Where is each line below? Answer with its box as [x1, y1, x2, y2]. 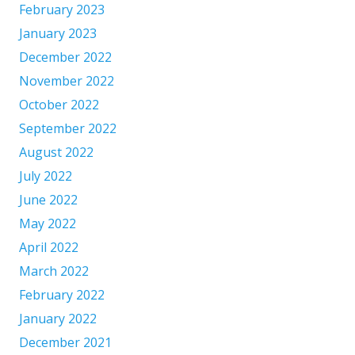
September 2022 [19, 120, 116, 138]
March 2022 [19, 262, 89, 281]
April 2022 [19, 239, 78, 257]
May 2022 [19, 215, 76, 233]
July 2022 [19, 167, 72, 185]
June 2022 [19, 191, 78, 209]
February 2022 [19, 286, 105, 304]
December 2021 [19, 334, 112, 352]
